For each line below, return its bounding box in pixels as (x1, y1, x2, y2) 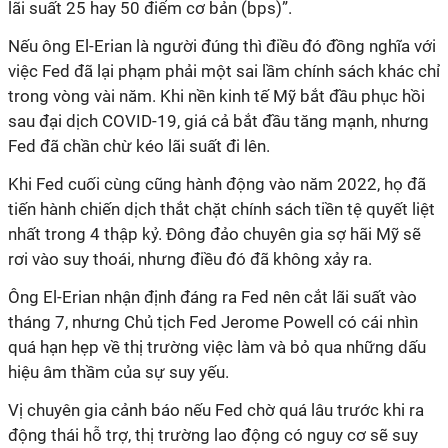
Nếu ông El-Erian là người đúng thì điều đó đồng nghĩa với (8, 36, 436, 56)
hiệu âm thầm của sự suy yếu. (8, 362, 233, 382)
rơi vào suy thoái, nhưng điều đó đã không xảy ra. (8, 249, 372, 269)
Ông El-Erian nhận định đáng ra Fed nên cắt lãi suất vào (8, 287, 417, 307)
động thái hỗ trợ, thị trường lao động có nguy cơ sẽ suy (8, 425, 418, 445)
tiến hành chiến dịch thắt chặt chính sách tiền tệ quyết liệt (8, 199, 435, 219)
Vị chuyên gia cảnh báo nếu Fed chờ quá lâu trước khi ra (8, 400, 424, 420)
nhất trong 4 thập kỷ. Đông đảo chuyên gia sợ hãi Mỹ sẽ (8, 224, 421, 244)
